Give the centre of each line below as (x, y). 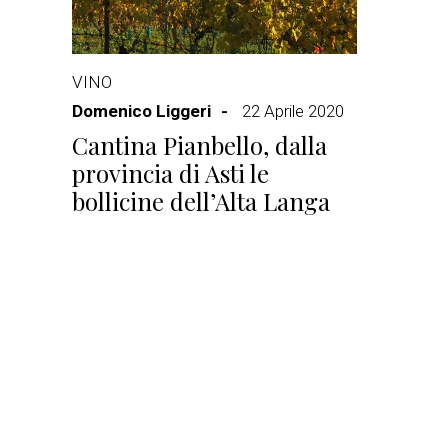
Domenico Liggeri (141, 111)
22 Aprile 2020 (293, 111)
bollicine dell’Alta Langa (201, 201)
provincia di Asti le (170, 173)
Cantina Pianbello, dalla (199, 145)
